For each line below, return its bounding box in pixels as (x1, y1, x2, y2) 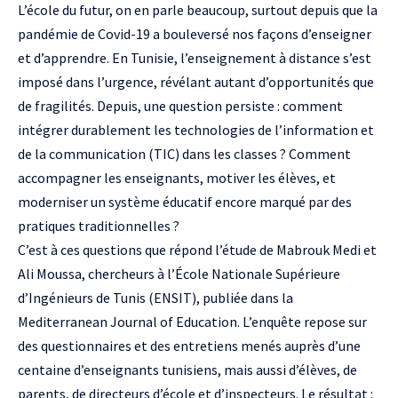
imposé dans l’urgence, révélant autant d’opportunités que (18, 73, 374, 91)
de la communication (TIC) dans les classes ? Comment (18, 145, 351, 163)
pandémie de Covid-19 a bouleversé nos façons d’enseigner (18, 25, 371, 43)
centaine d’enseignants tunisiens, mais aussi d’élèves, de (18, 361, 357, 378)
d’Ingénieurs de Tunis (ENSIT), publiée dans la (18, 289, 293, 306)
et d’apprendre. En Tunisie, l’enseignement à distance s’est (18, 49, 371, 67)
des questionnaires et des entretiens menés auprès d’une (18, 337, 361, 354)
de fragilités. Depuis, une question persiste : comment (18, 97, 343, 115)
